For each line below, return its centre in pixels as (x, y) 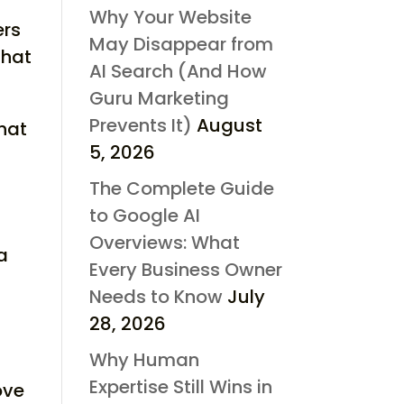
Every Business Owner (185, 269)
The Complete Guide (181, 188)
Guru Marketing (159, 98)
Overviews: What (164, 242)
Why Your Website (170, 17)
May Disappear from (181, 44)
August (229, 125)
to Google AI (144, 215)
